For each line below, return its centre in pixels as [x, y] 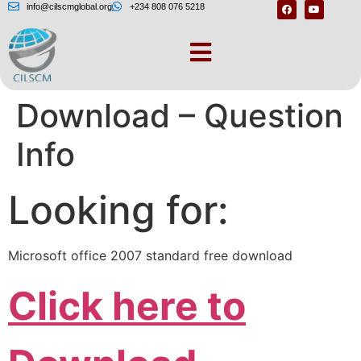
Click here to [127, 305]
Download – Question [180, 116]
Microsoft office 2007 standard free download [150, 256]
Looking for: [118, 210]
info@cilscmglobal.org [69, 6]
